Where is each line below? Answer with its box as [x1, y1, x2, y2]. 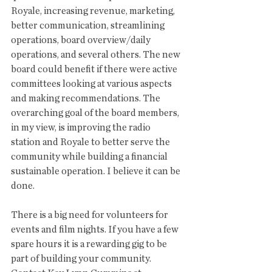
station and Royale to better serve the [11, 137, 172, 147]
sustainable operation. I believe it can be [11, 166, 182, 176]
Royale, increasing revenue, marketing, [11, 6, 177, 16]
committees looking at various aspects [11, 79, 174, 89]
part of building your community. [11, 254, 153, 263]
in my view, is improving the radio [11, 123, 152, 132]
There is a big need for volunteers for [11, 210, 170, 220]
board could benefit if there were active [11, 64, 179, 74]
